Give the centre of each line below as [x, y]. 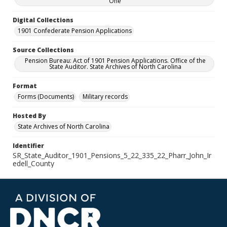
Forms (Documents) [46, 97]
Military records [105, 97]
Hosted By [29, 116]
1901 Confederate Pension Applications [75, 31]
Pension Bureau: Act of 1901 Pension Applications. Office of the [115, 61]
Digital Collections [43, 20]
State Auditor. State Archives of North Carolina [115, 67]
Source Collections [43, 50]
